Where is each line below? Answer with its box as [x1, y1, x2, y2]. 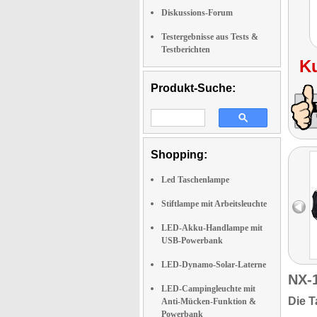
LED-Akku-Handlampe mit [161, 223, 263, 233]
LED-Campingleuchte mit [161, 284, 255, 294]
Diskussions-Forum [161, 8, 233, 18]
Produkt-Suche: [151, 82, 236, 94]
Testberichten [161, 45, 210, 54]
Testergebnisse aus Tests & [161, 32, 258, 42]
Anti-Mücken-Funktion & [161, 296, 256, 306]
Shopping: [151, 149, 207, 161]
